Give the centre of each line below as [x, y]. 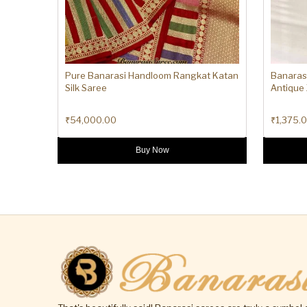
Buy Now [152, 150]
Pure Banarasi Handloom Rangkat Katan [152, 76]
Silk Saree [86, 88]
